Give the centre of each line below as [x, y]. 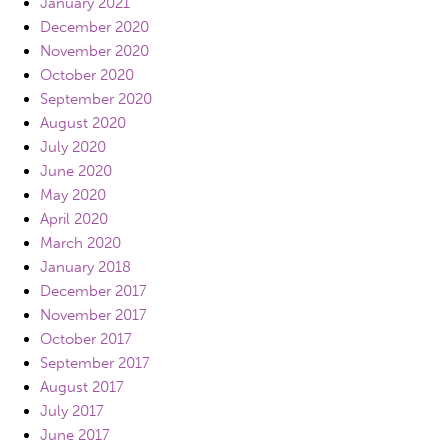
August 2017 [82, 387]
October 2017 [86, 339]
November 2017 [93, 315]
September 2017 [95, 363]
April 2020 [74, 219]
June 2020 [76, 171]
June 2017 [75, 435]
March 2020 [80, 243]
